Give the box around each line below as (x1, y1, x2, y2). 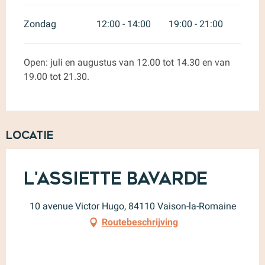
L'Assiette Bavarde (24, 168, 208, 189)
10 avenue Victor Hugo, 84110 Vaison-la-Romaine (29, 200, 236, 212)
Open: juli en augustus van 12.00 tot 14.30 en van (24, 56, 230, 68)
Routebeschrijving (101, 216, 178, 228)
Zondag (24, 18, 56, 30)
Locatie (6, 128, 54, 142)
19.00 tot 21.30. (24, 70, 89, 82)
